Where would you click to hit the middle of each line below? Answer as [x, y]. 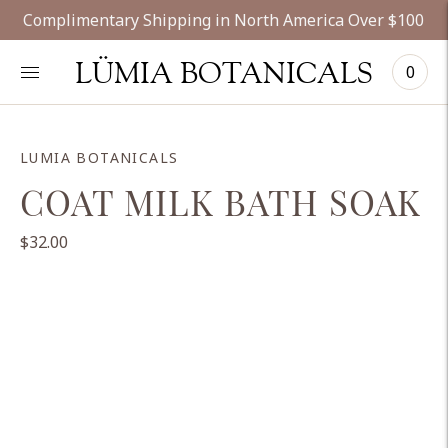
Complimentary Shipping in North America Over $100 [223, 19]
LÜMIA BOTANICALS [224, 72]
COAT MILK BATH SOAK [220, 201]
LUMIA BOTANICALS [99, 157]
